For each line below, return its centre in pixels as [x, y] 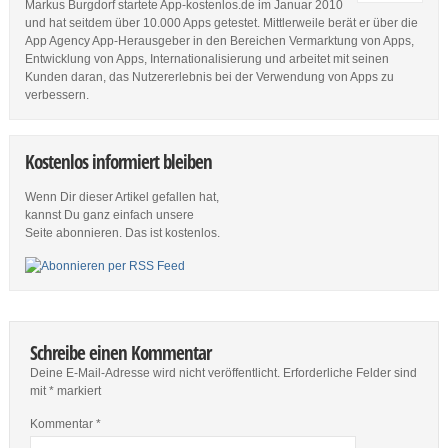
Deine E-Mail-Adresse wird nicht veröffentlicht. [154, 373]
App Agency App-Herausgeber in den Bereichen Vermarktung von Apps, [219, 41]
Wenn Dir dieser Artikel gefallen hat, [121, 197]
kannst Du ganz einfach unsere [109, 215]
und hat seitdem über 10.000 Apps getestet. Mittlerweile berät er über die [221, 23]
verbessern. [56, 95]
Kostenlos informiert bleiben [118, 162]
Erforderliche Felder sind [349, 373]
